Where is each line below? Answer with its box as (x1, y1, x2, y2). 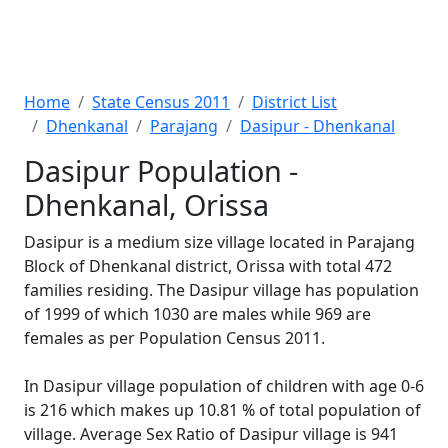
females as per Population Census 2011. (24, 327, 325, 349)
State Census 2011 (92, 91, 230, 113)
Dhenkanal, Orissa (24, 185, 269, 224)
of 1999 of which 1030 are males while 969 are (24, 303, 371, 325)
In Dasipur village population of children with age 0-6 (24, 375, 424, 397)
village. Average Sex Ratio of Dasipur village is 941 (24, 423, 398, 445)
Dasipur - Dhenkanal (240, 115, 395, 137)
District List (252, 91, 337, 113)
